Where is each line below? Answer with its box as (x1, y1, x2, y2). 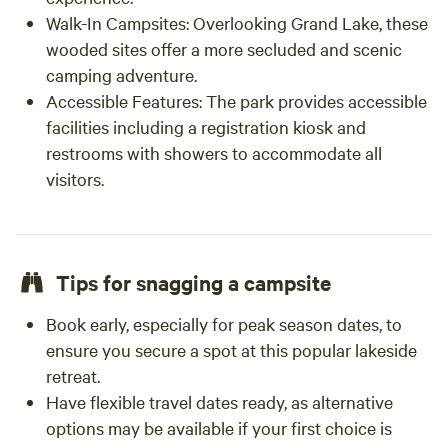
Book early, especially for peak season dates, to (46, 312, 402, 335)
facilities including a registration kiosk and (46, 115, 366, 138)
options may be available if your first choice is (46, 416, 392, 439)
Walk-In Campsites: (46, 11, 189, 34)
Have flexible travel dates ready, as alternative (46, 390, 393, 413)
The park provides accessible (202, 89, 427, 112)
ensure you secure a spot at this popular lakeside (46, 338, 417, 361)
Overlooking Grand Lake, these (189, 11, 428, 34)
